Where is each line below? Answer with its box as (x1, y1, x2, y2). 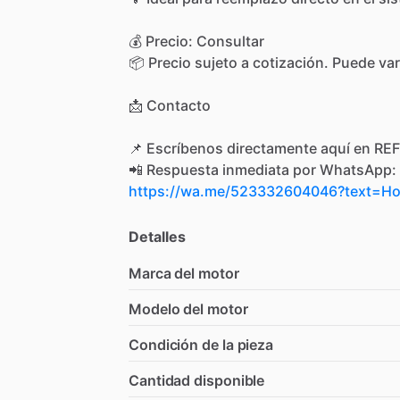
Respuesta (146, 160, 219, 179)
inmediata (222, 160, 289, 179)
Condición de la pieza (129, 335, 274, 354)
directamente (227, 138, 317, 157)
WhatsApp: (320, 160, 396, 179)
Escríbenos (146, 138, 223, 157)
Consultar (196, 31, 264, 50)
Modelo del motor (129, 299, 248, 318)
